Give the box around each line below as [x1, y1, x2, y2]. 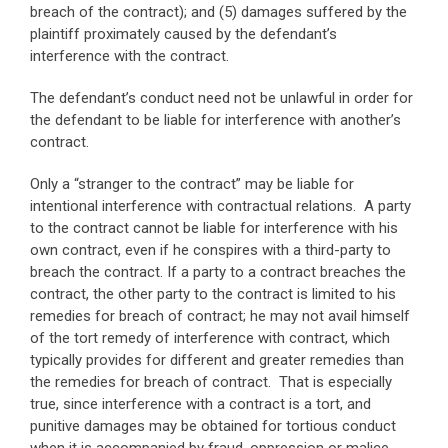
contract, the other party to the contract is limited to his [30, 285, 396, 303]
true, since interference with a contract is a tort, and [30, 395, 371, 413]
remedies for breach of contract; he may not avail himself [30, 307, 410, 325]
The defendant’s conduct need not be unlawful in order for [30, 89, 413, 107]
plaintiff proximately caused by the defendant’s [30, 25, 337, 43]
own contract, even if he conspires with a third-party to [30, 241, 391, 259]
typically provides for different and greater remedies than [30, 351, 404, 369]
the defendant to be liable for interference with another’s [30, 111, 401, 129]
